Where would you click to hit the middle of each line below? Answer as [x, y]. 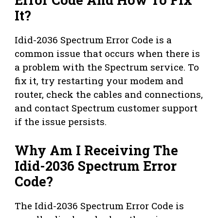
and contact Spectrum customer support [106, 108]
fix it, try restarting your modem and [99, 81]
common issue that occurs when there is [107, 54]
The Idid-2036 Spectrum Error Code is [99, 205]
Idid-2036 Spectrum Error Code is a [93, 40]
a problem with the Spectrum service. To [107, 67]
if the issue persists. [61, 122]
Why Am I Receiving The [96, 150]
